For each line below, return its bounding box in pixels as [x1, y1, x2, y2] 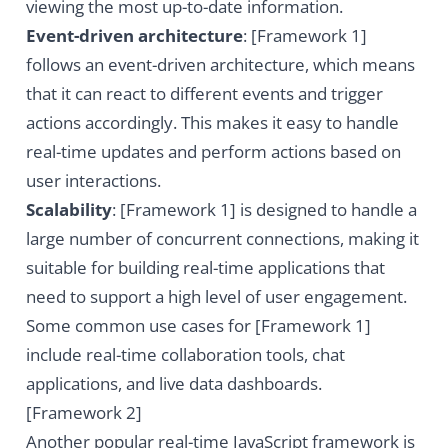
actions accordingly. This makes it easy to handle [25, 111, 399, 135]
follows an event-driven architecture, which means [25, 53, 415, 77]
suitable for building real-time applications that [25, 256, 385, 280]
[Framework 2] [25, 401, 142, 425]
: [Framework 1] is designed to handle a [111, 198, 417, 222]
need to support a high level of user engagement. [25, 285, 407, 309]
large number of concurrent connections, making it [25, 227, 419, 251]
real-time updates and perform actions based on [25, 140, 401, 164]
